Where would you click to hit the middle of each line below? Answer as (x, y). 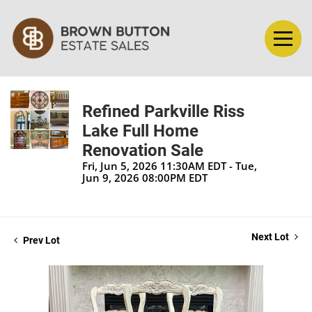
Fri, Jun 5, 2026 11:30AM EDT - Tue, (170, 166)
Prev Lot (40, 241)
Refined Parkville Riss (163, 112)
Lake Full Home (140, 131)
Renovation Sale (143, 151)
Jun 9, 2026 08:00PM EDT (145, 178)
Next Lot (271, 237)
